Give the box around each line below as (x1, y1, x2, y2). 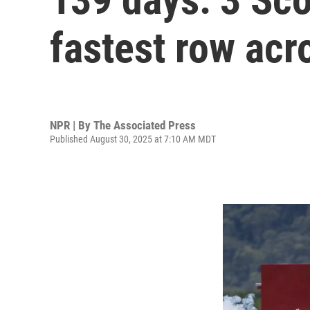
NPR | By (50, 118, 93, 132)
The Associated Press (93, 118, 196, 132)
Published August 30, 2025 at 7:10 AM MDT (50, 133, 216, 145)
